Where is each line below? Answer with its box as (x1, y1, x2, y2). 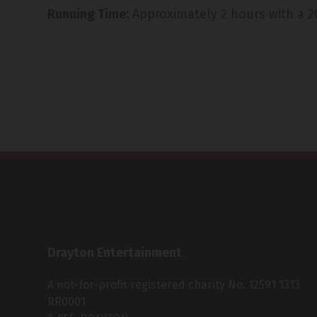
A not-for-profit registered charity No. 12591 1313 (47, 278, 301, 292)
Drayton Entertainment (47, 245, 183, 261)
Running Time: (47, 6, 129, 23)
